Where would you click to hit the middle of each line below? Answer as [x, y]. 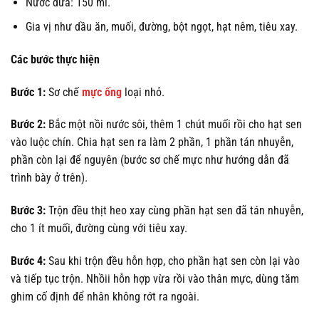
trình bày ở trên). [49, 178]
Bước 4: [30, 261]
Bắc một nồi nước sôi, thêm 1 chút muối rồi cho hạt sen [175, 125]
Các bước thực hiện [55, 59]
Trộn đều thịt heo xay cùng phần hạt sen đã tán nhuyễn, [176, 211]
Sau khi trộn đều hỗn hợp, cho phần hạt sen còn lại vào [174, 261]
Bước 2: [30, 125]
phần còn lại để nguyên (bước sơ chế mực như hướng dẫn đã [150, 160]
